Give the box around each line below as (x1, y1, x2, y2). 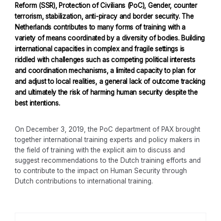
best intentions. (15, 99, 60, 108)
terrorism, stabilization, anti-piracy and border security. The (15, 12, 194, 21)
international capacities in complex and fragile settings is (15, 45, 185, 53)
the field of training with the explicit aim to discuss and (15, 146, 185, 154)
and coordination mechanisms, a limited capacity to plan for (15, 67, 196, 75)
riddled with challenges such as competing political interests (15, 56, 195, 64)
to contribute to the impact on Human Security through (15, 167, 187, 175)
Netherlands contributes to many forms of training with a (15, 23, 185, 32)
